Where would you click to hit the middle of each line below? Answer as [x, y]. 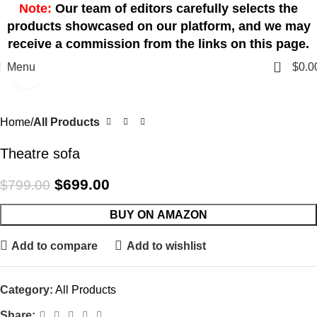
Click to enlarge [80, 73]
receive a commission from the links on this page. [158, 44]
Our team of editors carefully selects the [175, 8]
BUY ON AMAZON [158, 215]
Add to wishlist [166, 246]
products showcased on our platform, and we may [158, 26]
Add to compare [55, 246]
